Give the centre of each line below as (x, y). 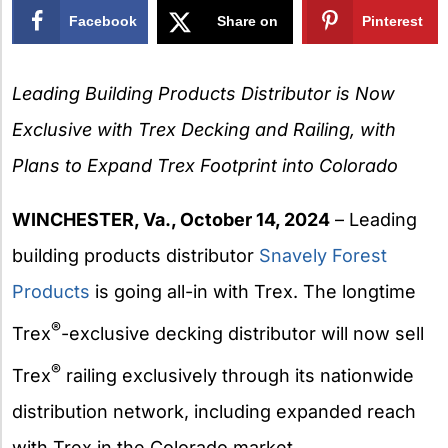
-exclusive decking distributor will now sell (242, 333)
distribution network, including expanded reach (214, 411)
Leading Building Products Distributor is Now (203, 93)
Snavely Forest (323, 255)
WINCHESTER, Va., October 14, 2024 (171, 219)
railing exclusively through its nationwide (237, 375)
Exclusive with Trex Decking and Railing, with (204, 129)
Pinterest (393, 20)
